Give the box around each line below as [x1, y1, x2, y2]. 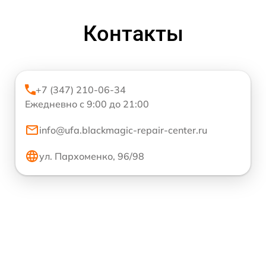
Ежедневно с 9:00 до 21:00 [25, 98, 149, 110]
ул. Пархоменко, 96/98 [39, 150, 144, 163]
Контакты [83, 21, 183, 47]
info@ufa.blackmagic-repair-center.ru [39, 124, 207, 137]
